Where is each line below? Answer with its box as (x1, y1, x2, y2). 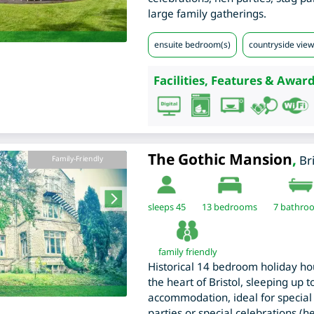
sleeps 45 (147, 200, 186, 214)
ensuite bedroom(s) (153, 39, 231, 51)
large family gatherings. (147, 6, 266, 21)
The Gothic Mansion (147, 149, 292, 170)
